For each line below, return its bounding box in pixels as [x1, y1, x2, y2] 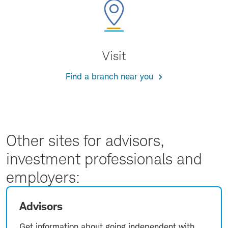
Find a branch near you [66, 71, 153, 81]
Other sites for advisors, [6, 131, 164, 150]
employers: [6, 168, 80, 186]
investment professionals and [6, 150, 202, 168]
